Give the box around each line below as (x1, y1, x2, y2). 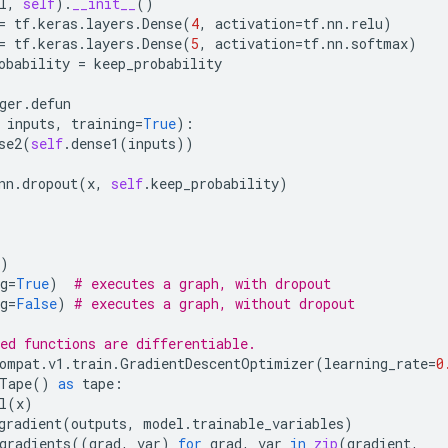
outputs (71, 414, 127, 433)
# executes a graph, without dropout (74, 294, 355, 313)
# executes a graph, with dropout (74, 274, 331, 293)
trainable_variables (192, 414, 344, 433)
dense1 (71, 134, 119, 153)
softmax (351, 34, 408, 53)
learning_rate (324, 354, 428, 373)
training (71, 114, 135, 133)
